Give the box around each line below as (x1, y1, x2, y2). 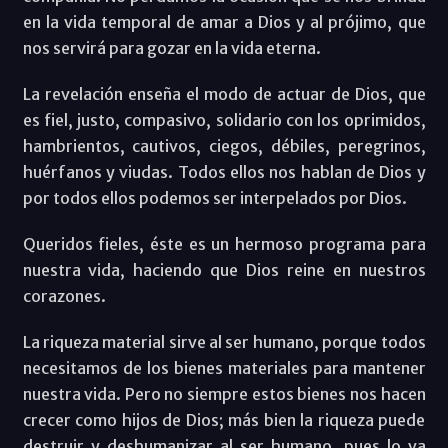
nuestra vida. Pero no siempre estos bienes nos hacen (22, 384, 426, 405)
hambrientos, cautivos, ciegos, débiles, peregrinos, (22, 136, 426, 157)
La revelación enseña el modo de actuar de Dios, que (22, 84, 426, 105)
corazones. (22, 286, 106, 307)
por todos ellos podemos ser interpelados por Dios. (22, 188, 407, 209)
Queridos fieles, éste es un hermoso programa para (22, 234, 426, 255)
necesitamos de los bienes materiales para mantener (22, 358, 426, 379)
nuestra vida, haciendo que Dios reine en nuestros (22, 260, 426, 281)
